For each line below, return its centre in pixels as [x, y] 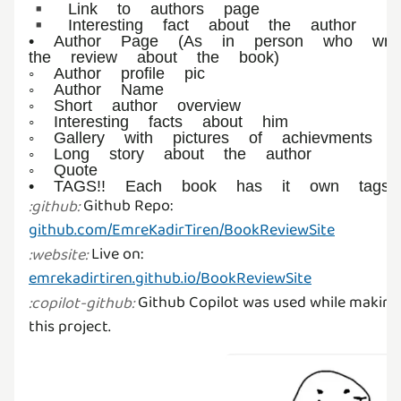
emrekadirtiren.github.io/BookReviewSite [170, 278]
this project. [70, 326]
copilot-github [81, 303]
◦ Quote [63, 169]
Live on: [115, 254]
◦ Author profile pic [117, 73]
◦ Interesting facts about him [158, 121]
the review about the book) [154, 56]
